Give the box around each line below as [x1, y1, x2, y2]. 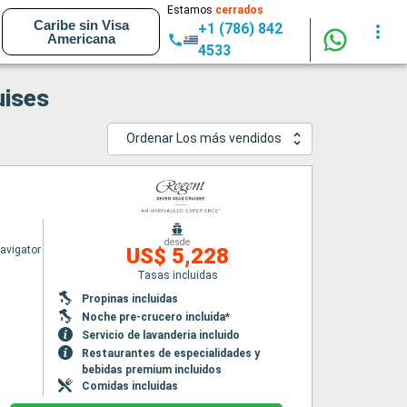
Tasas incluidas [136, 269, 218, 282]
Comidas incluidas [81, 380, 178, 392]
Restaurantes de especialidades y [81, 347, 260, 360]
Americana [46, 31, 115, 46]
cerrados [215, 4, 264, 16]
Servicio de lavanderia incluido [81, 329, 240, 342]
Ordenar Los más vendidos [126, 131, 282, 146]
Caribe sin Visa [33, 17, 129, 33]
